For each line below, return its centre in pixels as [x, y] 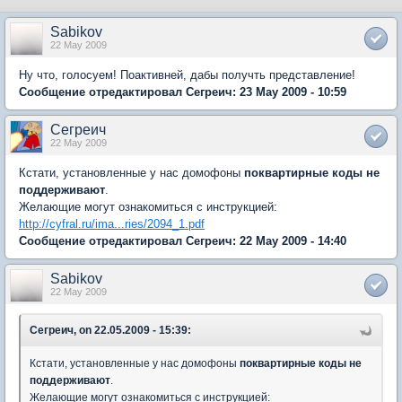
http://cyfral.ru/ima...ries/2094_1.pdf [112, 224]
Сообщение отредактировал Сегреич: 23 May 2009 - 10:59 [183, 92]
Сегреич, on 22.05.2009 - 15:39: [110, 330]
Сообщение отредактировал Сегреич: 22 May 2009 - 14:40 [183, 241]
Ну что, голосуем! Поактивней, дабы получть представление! [187, 75]
